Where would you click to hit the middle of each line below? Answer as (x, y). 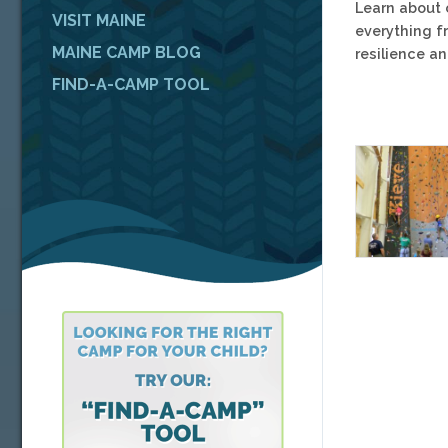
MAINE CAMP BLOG (127, 52)
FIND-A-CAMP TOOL (131, 84)
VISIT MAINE (99, 20)
